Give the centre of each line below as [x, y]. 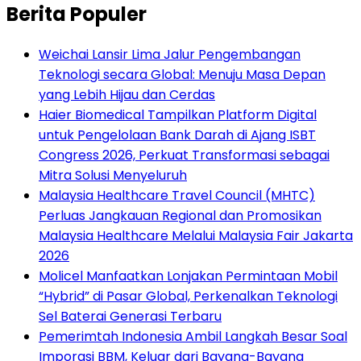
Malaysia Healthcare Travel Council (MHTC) [177, 196]
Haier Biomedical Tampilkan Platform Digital [178, 115]
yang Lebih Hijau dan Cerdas [127, 95]
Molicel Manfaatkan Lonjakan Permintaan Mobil [188, 276]
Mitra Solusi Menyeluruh [113, 176]
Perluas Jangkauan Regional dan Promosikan [180, 216]
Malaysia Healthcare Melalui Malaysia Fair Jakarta [196, 236]
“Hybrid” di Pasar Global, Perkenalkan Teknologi [188, 297]
